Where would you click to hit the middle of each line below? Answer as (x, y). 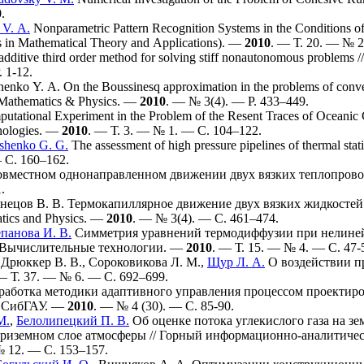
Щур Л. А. (236, 262)
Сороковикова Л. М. (145, 262)
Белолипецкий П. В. (73, 321)
